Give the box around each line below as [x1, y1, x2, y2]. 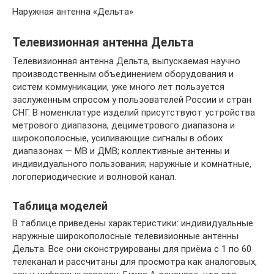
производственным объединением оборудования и [12, 68, 234, 80]
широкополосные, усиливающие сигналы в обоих [12, 133, 223, 144]
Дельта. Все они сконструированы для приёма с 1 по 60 [12, 243, 251, 254]
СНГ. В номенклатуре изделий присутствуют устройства [12, 107, 255, 118]
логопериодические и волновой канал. [12, 171, 176, 182]
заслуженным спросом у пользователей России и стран [12, 94, 251, 105]
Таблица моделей [12, 199, 108, 212]
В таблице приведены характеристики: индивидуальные [12, 218, 253, 229]
